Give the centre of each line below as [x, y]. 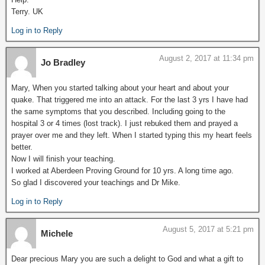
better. [22, 147]
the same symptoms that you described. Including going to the [118, 112]
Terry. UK [27, 12]
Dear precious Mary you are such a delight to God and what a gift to [127, 259]
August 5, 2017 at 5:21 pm [208, 229]
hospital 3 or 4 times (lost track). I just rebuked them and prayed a [125, 123]
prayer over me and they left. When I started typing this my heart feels [132, 135]
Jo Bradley [63, 62]
